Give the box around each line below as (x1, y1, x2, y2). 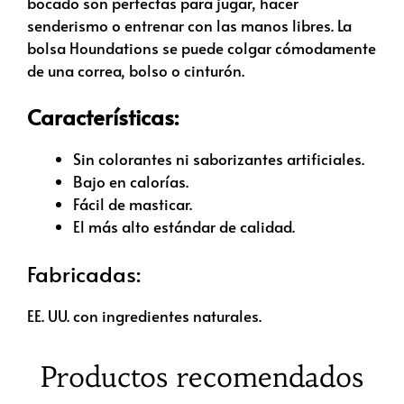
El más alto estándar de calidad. (73, 216, 295, 238)
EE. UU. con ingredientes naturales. (27, 304, 262, 326)
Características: (27, 102, 179, 133)
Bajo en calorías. (73, 170, 188, 193)
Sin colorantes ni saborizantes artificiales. (73, 148, 364, 170)
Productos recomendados (41, 359, 363, 394)
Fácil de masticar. (73, 193, 192, 216)
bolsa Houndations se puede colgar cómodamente (27, 36, 376, 59)
